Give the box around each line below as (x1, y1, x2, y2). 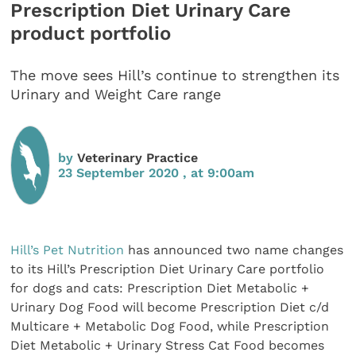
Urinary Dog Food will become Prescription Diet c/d (10, 299, 330, 315)
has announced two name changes (124, 242, 344, 257)
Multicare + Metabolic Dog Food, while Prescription (10, 318, 330, 334)
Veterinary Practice (77, 149, 199, 165)
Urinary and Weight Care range (10, 86, 222, 103)
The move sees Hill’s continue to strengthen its (10, 67, 340, 84)
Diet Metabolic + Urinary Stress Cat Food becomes (10, 337, 325, 353)
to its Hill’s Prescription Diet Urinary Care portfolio (10, 261, 325, 277)
